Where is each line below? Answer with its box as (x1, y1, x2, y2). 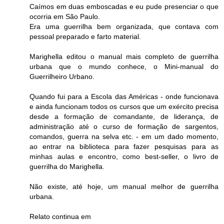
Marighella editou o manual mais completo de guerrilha (29, 52, 218, 60)
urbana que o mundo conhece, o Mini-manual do (29, 62, 218, 70)
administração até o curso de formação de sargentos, (29, 122, 218, 130)
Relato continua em (29, 212, 91, 220)
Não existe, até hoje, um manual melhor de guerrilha (29, 182, 218, 190)
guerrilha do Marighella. (29, 162, 104, 170)
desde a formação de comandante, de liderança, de (29, 112, 218, 120)
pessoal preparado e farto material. (29, 32, 141, 40)
